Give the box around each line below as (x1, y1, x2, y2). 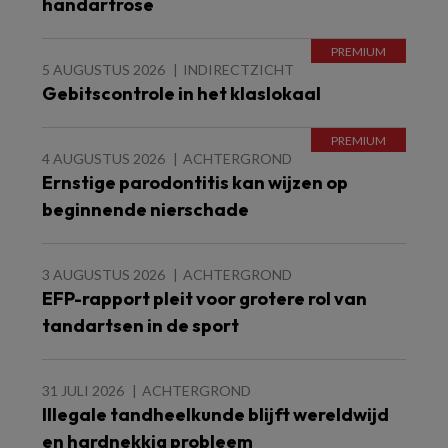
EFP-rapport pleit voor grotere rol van (42, 287, 367, 310)
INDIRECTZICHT (183, 61, 294, 78)
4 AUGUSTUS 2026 (42, 150, 165, 167)
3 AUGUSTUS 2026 (42, 266, 165, 283)
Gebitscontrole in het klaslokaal (42, 82, 321, 105)
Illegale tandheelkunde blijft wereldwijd (42, 403, 389, 426)
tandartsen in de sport (42, 314, 239, 337)
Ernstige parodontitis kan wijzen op (42, 171, 348, 194)
